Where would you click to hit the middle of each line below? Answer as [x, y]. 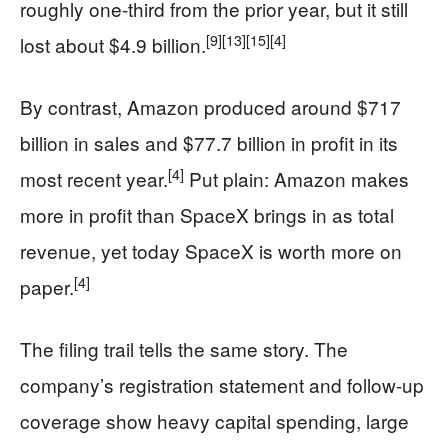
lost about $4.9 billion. [113, 44]
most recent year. [94, 178]
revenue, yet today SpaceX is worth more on [211, 250]
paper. [47, 286]
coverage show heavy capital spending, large [214, 420]
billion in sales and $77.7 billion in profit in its [209, 142]
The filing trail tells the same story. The [184, 348]
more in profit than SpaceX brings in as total [207, 214]
